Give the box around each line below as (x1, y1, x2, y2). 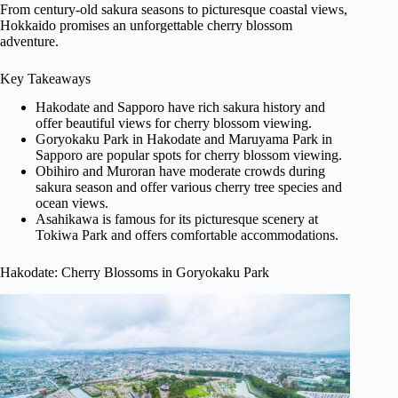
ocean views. (36, 195, 108, 211)
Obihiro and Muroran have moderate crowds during (36, 163, 325, 179)
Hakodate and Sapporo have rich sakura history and (36, 99, 325, 115)
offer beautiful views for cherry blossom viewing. (36, 115, 312, 131)
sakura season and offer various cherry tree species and (36, 179, 342, 195)
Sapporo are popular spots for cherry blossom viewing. (36, 147, 342, 163)
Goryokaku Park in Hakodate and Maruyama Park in (36, 131, 332, 147)
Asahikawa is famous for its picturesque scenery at (36, 211, 318, 227)
